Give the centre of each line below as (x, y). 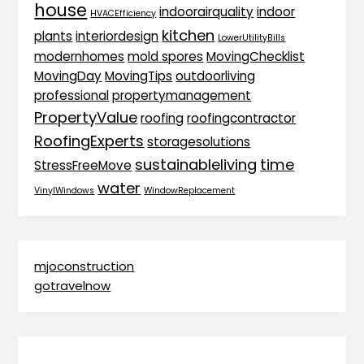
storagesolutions (199, 141)
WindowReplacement (190, 190)
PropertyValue (86, 117)
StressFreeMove (83, 165)
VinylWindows (65, 190)
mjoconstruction (84, 266)
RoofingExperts (89, 141)
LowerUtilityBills (252, 37)
